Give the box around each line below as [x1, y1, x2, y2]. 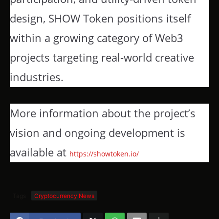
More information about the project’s [10, 105, 196, 121]
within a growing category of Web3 [10, 30, 183, 46]
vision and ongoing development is [10, 125, 185, 140]
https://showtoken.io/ [69, 149, 139, 158]
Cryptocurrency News [34, 192, 94, 199]
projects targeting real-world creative [10, 50, 194, 66]
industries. [10, 69, 64, 85]
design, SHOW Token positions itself [10, 11, 191, 26]
